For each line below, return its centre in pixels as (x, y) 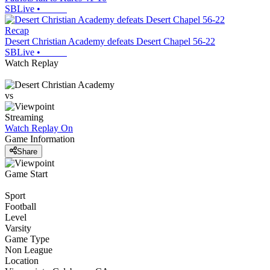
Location (22, 260)
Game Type (27, 239)
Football (20, 206)
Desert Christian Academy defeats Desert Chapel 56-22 (110, 42)
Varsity (18, 228)
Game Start (26, 174)
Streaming (24, 118)
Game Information (40, 139)
